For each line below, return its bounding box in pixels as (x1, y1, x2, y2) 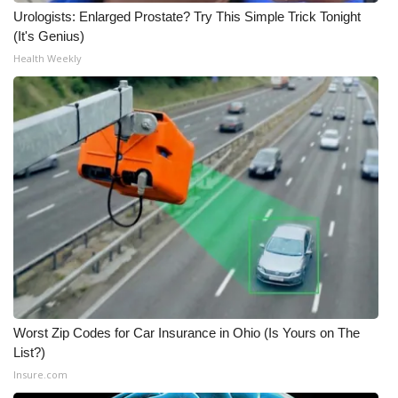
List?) (13, 345, 45, 360)
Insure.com (13, 368, 68, 381)
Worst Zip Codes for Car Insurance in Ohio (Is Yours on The (13, 325, 360, 340)
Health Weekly (13, 52, 82, 65)
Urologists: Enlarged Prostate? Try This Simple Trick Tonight (13, 9, 361, 24)
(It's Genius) (13, 28, 84, 44)
